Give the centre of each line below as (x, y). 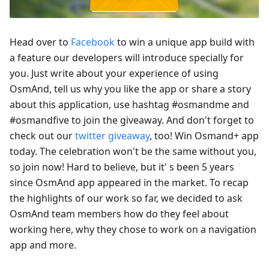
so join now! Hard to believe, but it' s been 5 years (122, 167)
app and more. (43, 245)
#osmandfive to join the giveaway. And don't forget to (132, 120)
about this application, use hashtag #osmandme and (129, 105)
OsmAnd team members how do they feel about (119, 214)
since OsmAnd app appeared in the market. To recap (129, 183)
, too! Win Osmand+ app (204, 136)
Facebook (93, 42)
